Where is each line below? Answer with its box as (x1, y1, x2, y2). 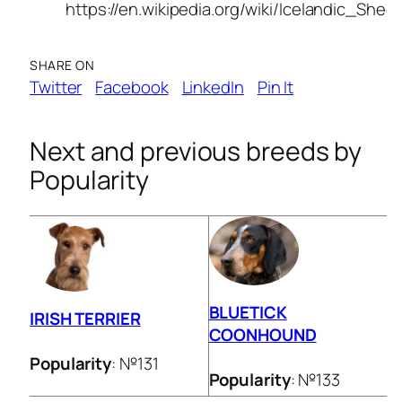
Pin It (257, 75, 294, 100)
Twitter (30, 75, 83, 100)
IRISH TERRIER (30, 307, 141, 331)
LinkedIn (181, 75, 244, 100)
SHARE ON (30, 57, 94, 74)
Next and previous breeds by (30, 133, 363, 169)
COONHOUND (208, 323, 317, 347)
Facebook (95, 75, 169, 100)
